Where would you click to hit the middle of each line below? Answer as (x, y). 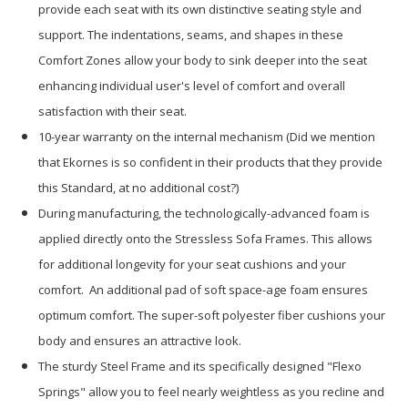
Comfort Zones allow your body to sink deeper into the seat (203, 60)
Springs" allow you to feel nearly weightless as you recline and (212, 391)
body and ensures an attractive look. (142, 340)
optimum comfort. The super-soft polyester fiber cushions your (212, 315)
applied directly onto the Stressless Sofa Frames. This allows (206, 238)
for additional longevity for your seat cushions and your (193, 264)
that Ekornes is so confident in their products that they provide (211, 162)
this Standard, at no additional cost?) (139, 187)
